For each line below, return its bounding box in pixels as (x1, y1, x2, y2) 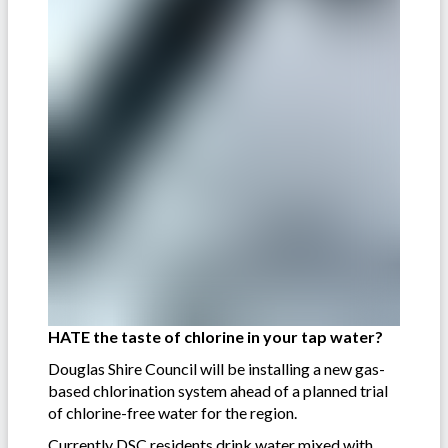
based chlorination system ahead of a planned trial (48, 381, 388, 401)
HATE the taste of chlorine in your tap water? (48, 327, 383, 347)
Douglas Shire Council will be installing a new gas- (48, 359, 385, 379)
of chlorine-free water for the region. (48, 403, 300, 423)
